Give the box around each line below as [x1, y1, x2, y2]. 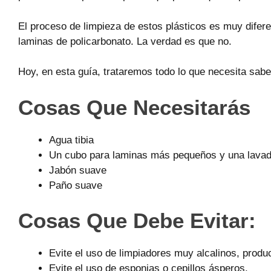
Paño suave [49, 179, 102, 191]
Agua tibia [49, 134, 94, 146]
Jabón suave [49, 164, 106, 176]
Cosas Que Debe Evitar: [18, 209, 256, 232]
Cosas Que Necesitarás [18, 95, 250, 119]
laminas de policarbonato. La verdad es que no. [18, 35, 232, 47]
